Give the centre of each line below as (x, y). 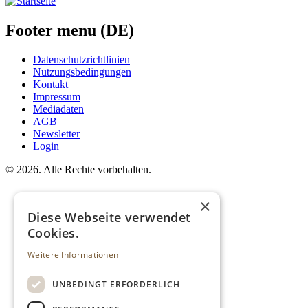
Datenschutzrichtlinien (81, 60)
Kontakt (51, 85)
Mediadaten (58, 109)
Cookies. (54, 233)
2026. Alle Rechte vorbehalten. (82, 170)
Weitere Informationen (73, 255)
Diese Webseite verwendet (109, 217)
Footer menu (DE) (70, 31)
